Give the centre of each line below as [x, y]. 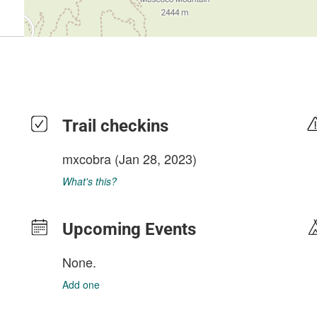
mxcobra [87, 158]
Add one [81, 284]
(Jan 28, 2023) [154, 158]
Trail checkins [115, 126]
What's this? [90, 181]
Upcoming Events [129, 229]
